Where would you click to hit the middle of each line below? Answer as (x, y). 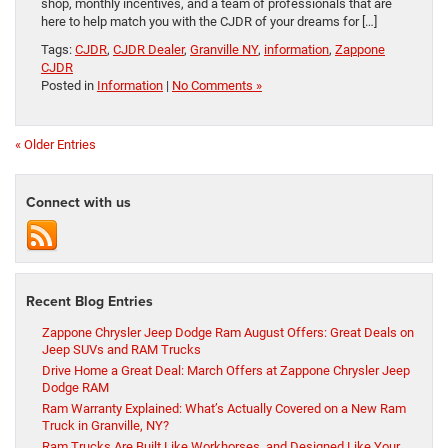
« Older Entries (55, 145)
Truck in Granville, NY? (105, 426)
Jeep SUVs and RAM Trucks (121, 350)
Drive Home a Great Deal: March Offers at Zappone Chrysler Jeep (226, 371)
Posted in (69, 86)
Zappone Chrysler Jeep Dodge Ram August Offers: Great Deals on (228, 333)
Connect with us (78, 202)
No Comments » (217, 86)
